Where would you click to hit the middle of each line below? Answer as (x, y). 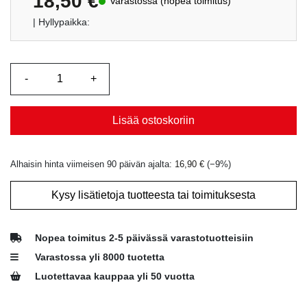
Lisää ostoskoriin (153, 120)
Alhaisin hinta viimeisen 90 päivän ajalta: (93, 164)
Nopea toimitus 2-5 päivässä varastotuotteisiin (144, 238)
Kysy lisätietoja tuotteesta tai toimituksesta (153, 195)
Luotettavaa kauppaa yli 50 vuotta (115, 276)
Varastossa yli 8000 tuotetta (100, 257)
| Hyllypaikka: (61, 22)
